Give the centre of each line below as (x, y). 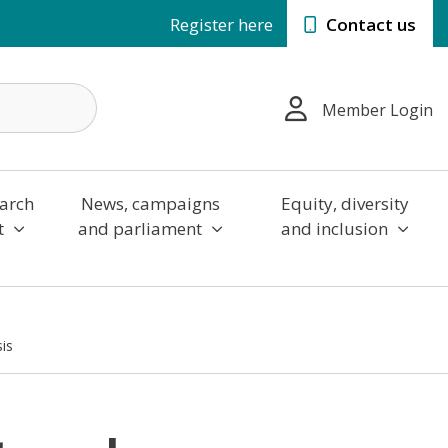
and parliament (141, 228)
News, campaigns (150, 203)
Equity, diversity (344, 203)
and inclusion (336, 228)
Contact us (369, 24)
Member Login (377, 110)
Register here (221, 24)
